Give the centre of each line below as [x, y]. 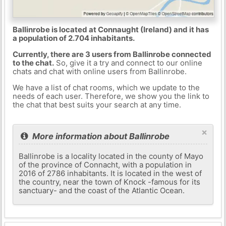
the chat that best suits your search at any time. [97, 104]
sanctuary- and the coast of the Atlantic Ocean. [102, 190]
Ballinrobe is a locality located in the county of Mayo [111, 156]
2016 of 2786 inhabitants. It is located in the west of [110, 173]
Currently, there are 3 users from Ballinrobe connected [112, 54]
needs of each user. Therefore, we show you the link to [111, 96]
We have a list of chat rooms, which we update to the [106, 87]
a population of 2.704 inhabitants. [73, 38]
